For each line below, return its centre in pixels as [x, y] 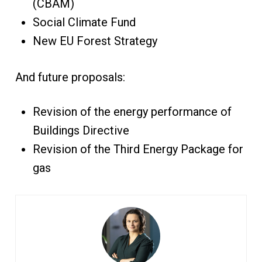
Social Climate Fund [84, 23]
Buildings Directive [81, 131]
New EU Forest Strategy [95, 41]
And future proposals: [70, 77]
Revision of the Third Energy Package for [138, 149]
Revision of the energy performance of [132, 112]
